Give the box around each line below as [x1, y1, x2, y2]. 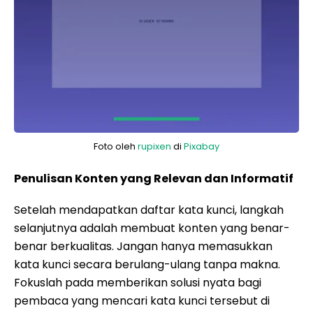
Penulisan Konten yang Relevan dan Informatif [14, 170, 293, 187]
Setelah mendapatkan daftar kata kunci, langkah [14, 202, 284, 218]
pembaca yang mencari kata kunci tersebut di [14, 293, 270, 309]
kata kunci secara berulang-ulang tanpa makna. [14, 256, 280, 272]
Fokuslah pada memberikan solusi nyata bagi [14, 275, 261, 291]
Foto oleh [94, 140, 138, 153]
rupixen [138, 140, 171, 153]
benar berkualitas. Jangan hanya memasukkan [14, 238, 272, 254]
